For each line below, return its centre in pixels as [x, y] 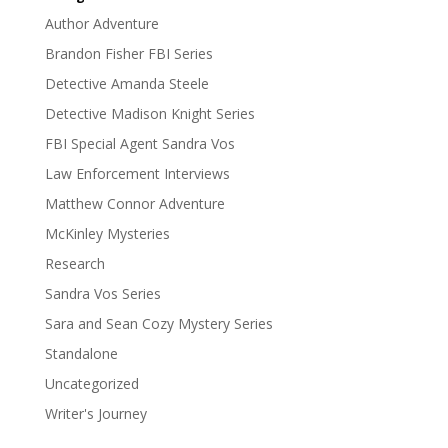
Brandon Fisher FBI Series [128, 54]
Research [74, 264]
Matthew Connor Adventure [134, 204]
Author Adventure [101, 24]
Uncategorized [91, 384]
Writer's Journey [95, 414]
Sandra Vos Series [102, 294]
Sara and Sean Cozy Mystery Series [158, 324]
